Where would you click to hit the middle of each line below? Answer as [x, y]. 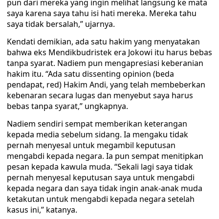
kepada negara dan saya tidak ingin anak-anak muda [105, 188]
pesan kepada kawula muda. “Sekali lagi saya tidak [100, 167]
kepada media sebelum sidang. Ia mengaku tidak [98, 134]
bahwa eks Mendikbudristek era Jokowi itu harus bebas [109, 52]
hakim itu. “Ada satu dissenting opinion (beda [90, 74]
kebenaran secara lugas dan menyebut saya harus [100, 95]
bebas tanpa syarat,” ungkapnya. [67, 106]
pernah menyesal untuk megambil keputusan [91, 145]
